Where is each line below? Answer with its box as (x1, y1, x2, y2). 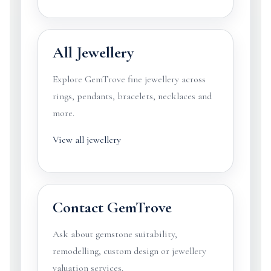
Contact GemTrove (52, 198, 172, 217)
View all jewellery (52, 134, 121, 146)
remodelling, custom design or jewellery (52, 245, 206, 257)
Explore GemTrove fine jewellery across (52, 73, 206, 85)
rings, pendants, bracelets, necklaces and (52, 90, 212, 102)
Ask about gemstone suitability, (52, 228, 177, 240)
